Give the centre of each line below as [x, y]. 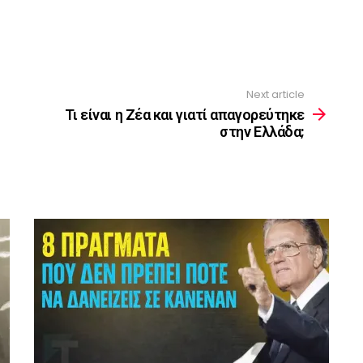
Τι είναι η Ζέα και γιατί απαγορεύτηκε [184, 115]
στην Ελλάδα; [262, 132]
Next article [275, 94]
